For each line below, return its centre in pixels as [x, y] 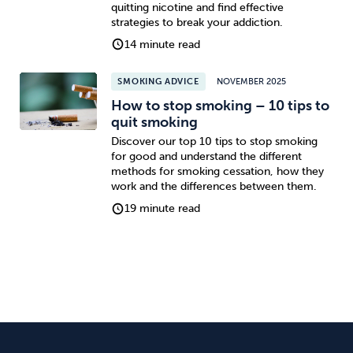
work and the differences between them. [214, 187]
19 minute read [163, 209]
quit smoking [154, 122]
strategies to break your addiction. [197, 22]
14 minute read [163, 44]
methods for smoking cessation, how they [217, 172]
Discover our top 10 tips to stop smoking [214, 142]
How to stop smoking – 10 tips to [220, 105]
